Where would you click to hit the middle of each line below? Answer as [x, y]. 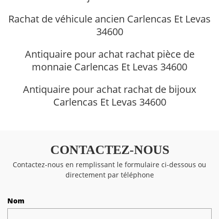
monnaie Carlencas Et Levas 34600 [109, 66]
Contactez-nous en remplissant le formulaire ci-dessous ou [109, 164]
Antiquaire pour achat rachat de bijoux [109, 89]
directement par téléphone [109, 175]
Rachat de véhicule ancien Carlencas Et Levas [109, 19]
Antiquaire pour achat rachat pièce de [109, 54]
